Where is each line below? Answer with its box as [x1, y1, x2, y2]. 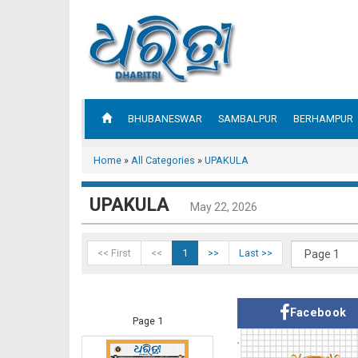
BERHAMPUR [293, 113, 353, 125]
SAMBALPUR [218, 113, 277, 125]
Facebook [289, 306, 347, 320]
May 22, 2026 [190, 201, 257, 213]
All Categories [131, 154, 195, 166]
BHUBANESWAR [128, 113, 202, 125]
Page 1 [132, 315, 163, 327]
